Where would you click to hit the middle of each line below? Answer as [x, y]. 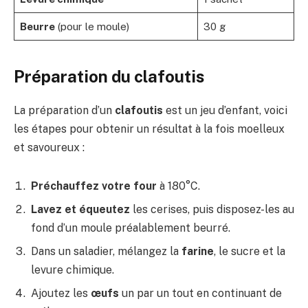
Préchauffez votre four [94, 186]
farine [198, 251]
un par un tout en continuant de [200, 293]
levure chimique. [73, 269]
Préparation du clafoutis [109, 77]
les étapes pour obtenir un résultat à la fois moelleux [149, 129]
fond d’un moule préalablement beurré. [131, 228]
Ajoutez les [61, 293]
